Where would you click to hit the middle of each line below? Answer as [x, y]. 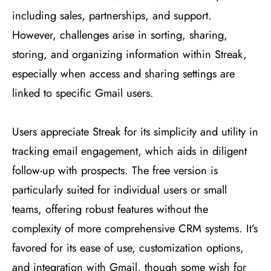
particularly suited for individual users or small [119, 190]
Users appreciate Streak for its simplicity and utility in [135, 132]
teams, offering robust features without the [110, 209]
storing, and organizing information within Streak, [129, 54]
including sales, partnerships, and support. [112, 16]
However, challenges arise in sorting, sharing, [120, 35]
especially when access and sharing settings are [123, 74]
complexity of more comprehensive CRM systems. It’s [135, 229]
